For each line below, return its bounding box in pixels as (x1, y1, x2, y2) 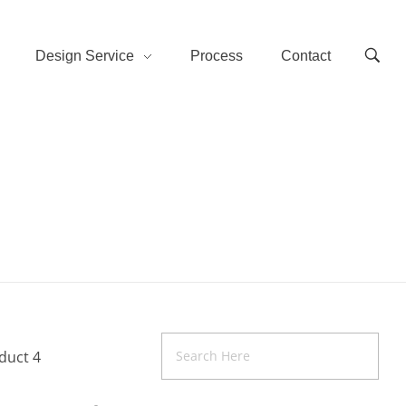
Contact (280, 47, 331, 63)
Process (189, 47, 243, 63)
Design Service (34, 47, 134, 63)
